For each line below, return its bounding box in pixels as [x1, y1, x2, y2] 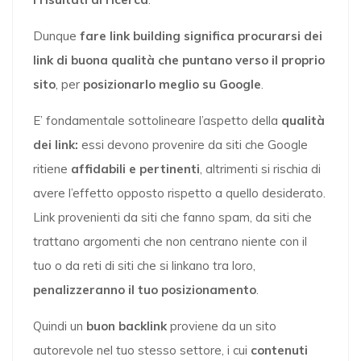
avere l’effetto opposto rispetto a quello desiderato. [33, 185, 326, 201]
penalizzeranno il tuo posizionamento [33, 282, 256, 297]
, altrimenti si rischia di [200, 161, 321, 176]
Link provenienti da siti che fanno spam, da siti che [33, 210, 312, 225]
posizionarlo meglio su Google [83, 77, 261, 92]
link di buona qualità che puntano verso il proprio [33, 52, 325, 68]
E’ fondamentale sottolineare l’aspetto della [33, 113, 281, 128]
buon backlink [83, 318, 167, 334]
